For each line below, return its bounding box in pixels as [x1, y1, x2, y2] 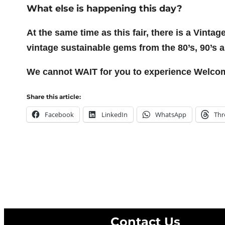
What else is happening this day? [26, 3, 182, 14]
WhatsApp [155, 109, 186, 119]
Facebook [44, 109, 74, 119]
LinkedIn [101, 109, 128, 119]
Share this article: [26, 92, 81, 100]
